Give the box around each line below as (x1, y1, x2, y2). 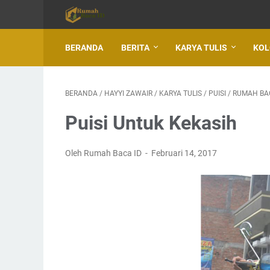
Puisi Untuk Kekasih (65, 111, 237, 134)
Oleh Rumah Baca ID (65, 148, 143, 158)
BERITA (121, 43, 149, 52)
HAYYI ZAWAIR (104, 89, 152, 98)
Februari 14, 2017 (151, 148, 218, 158)
